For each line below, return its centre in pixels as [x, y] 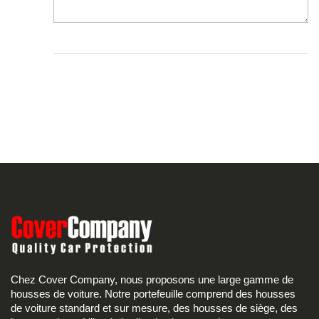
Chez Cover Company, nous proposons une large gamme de [152, 279]
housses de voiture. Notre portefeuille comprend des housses [153, 294]
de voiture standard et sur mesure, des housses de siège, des [154, 308]
